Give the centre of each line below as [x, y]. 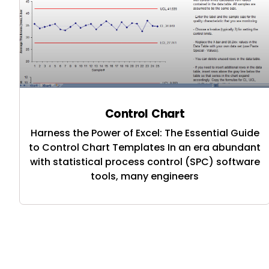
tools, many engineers [145, 176]
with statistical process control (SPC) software [145, 162]
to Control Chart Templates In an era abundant [145, 147]
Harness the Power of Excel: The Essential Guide [145, 133]
